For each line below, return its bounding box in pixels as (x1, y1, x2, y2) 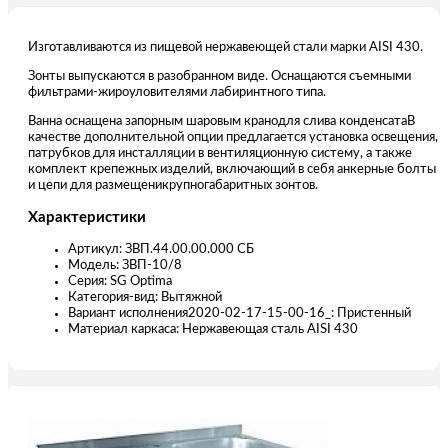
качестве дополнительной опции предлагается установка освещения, (28, 130, 438, 144)
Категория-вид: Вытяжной (68, 290, 222, 304)
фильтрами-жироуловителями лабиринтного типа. (28, 85, 326, 99)
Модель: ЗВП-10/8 (68, 258, 182, 272)
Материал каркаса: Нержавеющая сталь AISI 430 (68, 322, 358, 336)
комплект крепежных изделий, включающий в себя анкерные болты (28, 162, 436, 176)
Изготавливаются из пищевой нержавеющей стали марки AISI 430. (28, 40, 423, 54)
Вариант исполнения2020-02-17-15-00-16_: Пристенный (68, 306, 411, 320)
